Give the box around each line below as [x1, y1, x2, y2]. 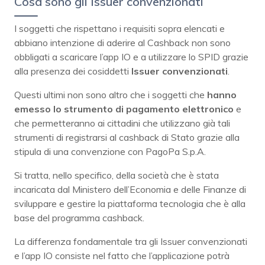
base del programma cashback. [14, 211, 144, 224]
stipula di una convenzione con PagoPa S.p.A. [14, 145, 206, 157]
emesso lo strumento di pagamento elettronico [14, 102, 236, 115]
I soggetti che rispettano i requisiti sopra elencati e [14, 22, 225, 34]
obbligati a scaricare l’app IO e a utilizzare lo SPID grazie [14, 50, 248, 63]
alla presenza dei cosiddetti [14, 64, 131, 77]
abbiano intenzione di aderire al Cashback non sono [14, 36, 231, 49]
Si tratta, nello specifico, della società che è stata [14, 169, 219, 181]
